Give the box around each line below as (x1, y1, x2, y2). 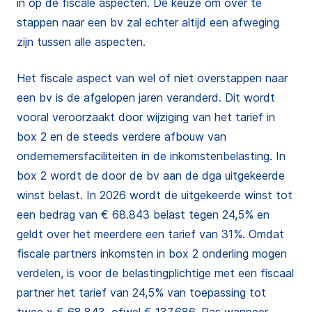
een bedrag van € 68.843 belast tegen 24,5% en (17, 208, 270, 221)
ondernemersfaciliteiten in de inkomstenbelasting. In (17, 149, 286, 163)
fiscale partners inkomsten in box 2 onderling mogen (17, 247, 287, 260)
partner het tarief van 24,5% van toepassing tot (17, 286, 266, 299)
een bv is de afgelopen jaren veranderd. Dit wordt (17, 91, 275, 104)
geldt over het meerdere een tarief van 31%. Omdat (17, 227, 284, 241)
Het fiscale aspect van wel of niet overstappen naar (17, 71, 288, 85)
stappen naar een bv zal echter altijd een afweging (17, 15, 279, 29)
